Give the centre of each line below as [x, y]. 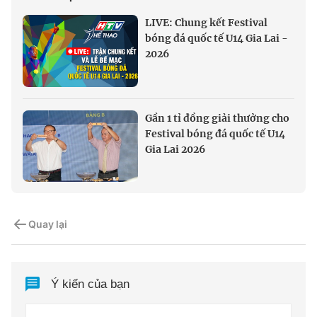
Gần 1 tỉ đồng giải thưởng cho [217, 118]
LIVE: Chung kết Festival [206, 22]
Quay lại [48, 224]
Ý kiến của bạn [91, 284]
